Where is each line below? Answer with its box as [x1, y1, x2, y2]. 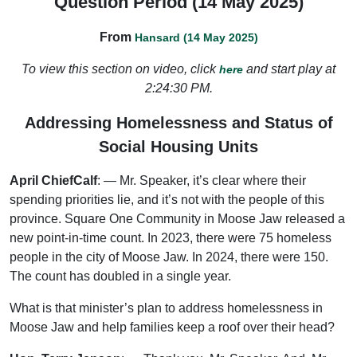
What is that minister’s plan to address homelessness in [10, 300, 323, 315]
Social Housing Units [99, 137, 258, 155]
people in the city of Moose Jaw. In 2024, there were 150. [10, 249, 328, 264]
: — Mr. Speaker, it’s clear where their [97, 173, 306, 187]
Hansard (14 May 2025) [134, 30, 258, 44]
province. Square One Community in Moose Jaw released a [10, 211, 345, 226]
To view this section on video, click [22, 61, 219, 76]
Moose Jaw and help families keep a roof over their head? [10, 320, 335, 334]
